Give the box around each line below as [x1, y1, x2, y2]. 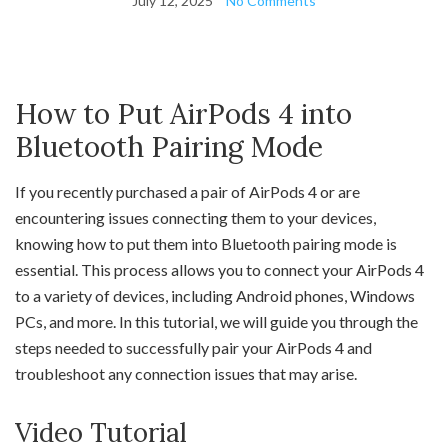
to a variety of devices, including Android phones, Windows [15, 285, 415, 305]
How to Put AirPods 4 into [15, 95, 352, 132]
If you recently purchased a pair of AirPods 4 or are [15, 181, 360, 201]
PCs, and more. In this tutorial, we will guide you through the [15, 311, 418, 331]
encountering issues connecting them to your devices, [15, 207, 376, 227]
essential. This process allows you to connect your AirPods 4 [15, 259, 424, 279]
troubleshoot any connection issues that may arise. [15, 363, 357, 383]
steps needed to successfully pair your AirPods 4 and [15, 337, 372, 357]
